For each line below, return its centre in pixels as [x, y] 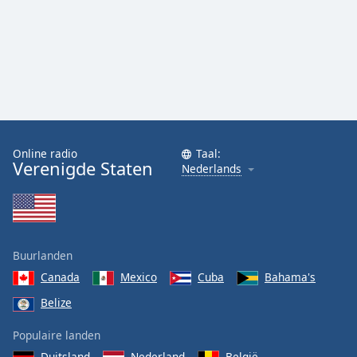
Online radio [45, 153]
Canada [60, 277]
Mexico [139, 277]
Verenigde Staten [83, 169]
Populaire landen [57, 335]
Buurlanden [43, 255]
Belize [56, 303]
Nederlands [212, 169]
